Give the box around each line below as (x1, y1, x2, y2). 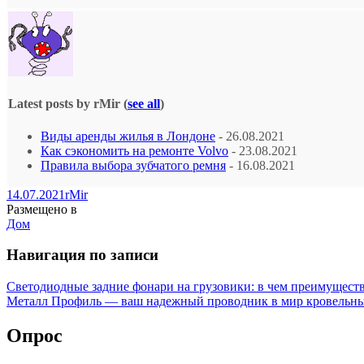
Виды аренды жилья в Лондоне (41, 128, 215, 143)
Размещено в (6, 201, 77, 216)
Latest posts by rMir (8, 97, 123, 111)
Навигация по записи (6, 246, 158, 264)
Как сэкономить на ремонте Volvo (41, 143, 228, 158)
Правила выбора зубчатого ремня (41, 158, 226, 172)
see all (128, 97, 160, 111)
